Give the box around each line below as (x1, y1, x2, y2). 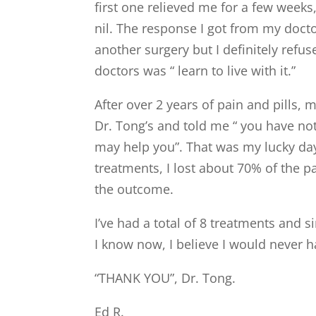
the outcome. (95, 181, 174, 197)
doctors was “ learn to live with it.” (95, 62, 296, 79)
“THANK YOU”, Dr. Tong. (95, 269, 236, 286)
